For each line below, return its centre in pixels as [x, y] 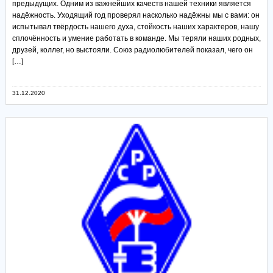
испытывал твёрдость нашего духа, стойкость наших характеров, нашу [135, 27]
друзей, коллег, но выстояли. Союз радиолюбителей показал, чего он [132, 50]
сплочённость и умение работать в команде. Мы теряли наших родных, [136, 38]
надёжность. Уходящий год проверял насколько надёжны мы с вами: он [136, 15]
